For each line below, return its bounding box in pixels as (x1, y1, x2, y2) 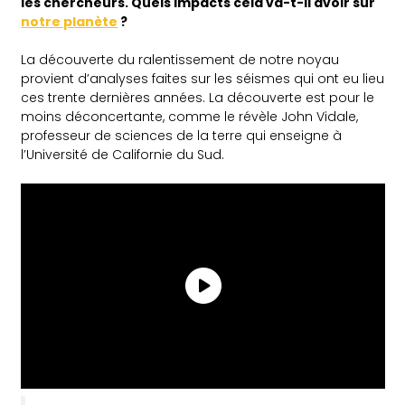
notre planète (21, 12, 118, 31)
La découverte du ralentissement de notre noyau (21, 50, 340, 69)
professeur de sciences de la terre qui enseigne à (21, 126, 343, 145)
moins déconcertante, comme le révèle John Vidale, (21, 107, 359, 126)
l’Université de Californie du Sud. (21, 145, 225, 164)
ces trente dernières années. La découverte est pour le (21, 88, 375, 107)
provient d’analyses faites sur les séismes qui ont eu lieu (21, 69, 385, 88)
